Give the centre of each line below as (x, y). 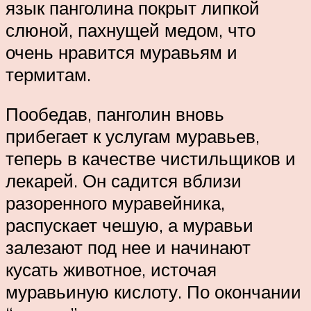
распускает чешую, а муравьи (129, 225)
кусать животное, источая (111, 270)
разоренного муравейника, (115, 203)
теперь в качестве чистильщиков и (151, 159)
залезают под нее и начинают (128, 247)
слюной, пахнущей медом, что (131, 30)
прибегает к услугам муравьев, (133, 136)
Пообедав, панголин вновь (115, 114)
